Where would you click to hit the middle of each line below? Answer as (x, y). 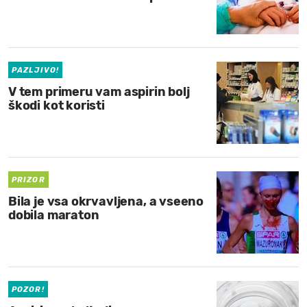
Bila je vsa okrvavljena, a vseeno (106, 201)
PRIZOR (28, 180)
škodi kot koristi (57, 106)
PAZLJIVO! (35, 70)
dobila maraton (54, 215)
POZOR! (28, 290)
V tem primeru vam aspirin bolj (99, 92)
